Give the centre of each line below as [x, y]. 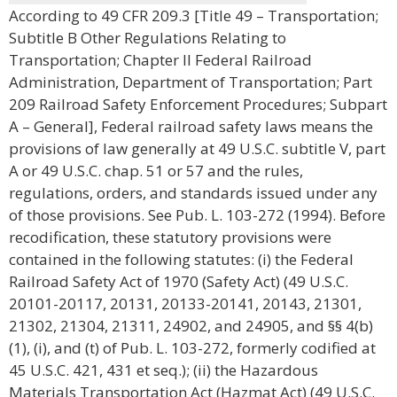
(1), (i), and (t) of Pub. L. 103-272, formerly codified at [192, 348]
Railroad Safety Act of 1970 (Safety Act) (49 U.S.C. [179, 281]
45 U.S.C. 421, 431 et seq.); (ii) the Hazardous [163, 370]
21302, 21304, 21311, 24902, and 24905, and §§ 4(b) [191, 326]
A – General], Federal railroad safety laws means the [191, 126]
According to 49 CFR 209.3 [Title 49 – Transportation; [194, 16]
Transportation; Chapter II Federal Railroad [160, 60]
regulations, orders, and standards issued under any [193, 193]
